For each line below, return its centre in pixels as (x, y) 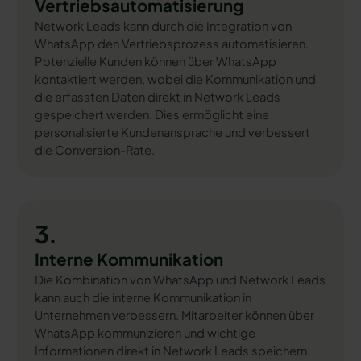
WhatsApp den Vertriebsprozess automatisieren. (171, 44)
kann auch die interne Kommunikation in (143, 297)
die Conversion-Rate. (94, 150)
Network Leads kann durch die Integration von (163, 26)
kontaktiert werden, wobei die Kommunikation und (175, 79)
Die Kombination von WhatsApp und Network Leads (180, 279)
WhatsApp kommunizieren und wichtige (145, 332)
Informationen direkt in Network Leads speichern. (172, 350)
